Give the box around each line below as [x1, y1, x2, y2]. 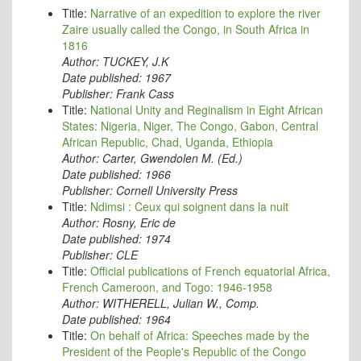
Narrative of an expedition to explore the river [90, 5, 321, 22]
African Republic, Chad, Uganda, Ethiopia [62, 134, 273, 151]
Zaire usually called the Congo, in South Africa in [62, 21, 309, 38]
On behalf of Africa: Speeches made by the [90, 327, 309, 344]
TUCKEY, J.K [102, 53, 168, 70]
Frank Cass [116, 85, 174, 102]
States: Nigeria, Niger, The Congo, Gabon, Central [62, 118, 318, 135]
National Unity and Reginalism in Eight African [90, 102, 323, 118]
